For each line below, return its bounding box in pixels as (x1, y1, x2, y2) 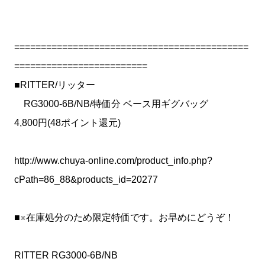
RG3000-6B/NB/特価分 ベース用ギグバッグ (14, 99, 237, 109)
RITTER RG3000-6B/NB (14, 250, 118, 260)
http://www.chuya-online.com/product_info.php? (14, 156, 212, 166)
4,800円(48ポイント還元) (14, 118, 121, 128)
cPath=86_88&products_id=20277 (14, 174, 158, 185)
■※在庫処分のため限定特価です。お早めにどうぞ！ (14, 212, 234, 222)
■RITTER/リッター (14, 80, 95, 90)
